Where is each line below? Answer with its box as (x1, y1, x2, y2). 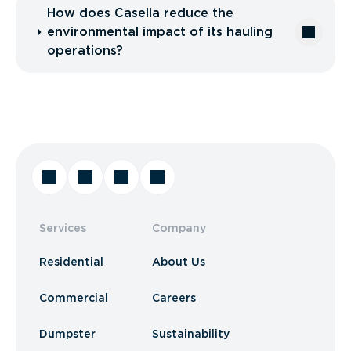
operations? (46, 43, 123, 58)
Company (152, 222, 206, 234)
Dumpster (39, 327, 96, 340)
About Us (152, 255, 205, 268)
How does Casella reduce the (46, 5, 233, 20)
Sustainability (152, 327, 230, 340)
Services (39, 222, 86, 234)
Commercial (39, 291, 108, 304)
